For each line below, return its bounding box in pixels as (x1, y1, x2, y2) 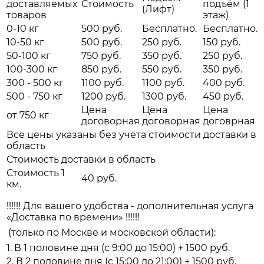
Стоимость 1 (6, 167, 65, 179)
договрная (203, 115, 255, 127)
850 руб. (81, 64, 121, 75)
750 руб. (81, 50, 121, 62)
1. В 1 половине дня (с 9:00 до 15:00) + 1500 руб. (6, 242, 230, 254)
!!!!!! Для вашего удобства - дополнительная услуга (6, 200, 253, 212)
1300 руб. (142, 91, 186, 103)
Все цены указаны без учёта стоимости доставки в (6, 129, 256, 141)
